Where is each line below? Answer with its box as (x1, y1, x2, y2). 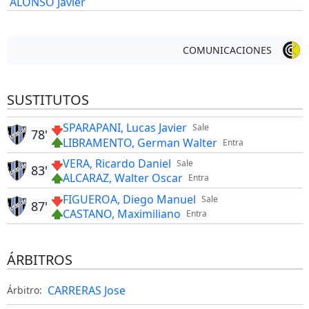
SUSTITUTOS (6, 90, 89, 109)
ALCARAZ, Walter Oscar (62, 170, 183, 186)
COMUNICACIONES (182, 43, 272, 57)
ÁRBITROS (6, 250, 72, 270)
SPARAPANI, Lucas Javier (62, 120, 187, 136)
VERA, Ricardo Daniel (62, 156, 171, 172)
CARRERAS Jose (47, 283, 126, 299)
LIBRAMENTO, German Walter (62, 134, 217, 150)
